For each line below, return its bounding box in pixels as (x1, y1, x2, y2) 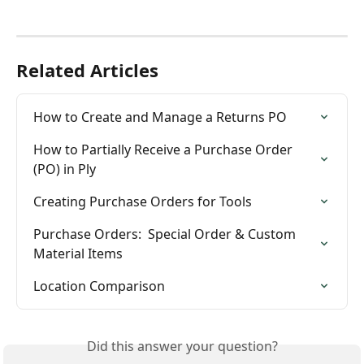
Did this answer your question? (86, 336, 278, 355)
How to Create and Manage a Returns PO (33, 107, 287, 126)
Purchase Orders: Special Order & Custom (33, 224, 299, 243)
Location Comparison (33, 276, 165, 295)
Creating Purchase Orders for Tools (33, 192, 252, 210)
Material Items (33, 244, 123, 262)
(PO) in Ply (33, 159, 96, 178)
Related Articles (16, 57, 158, 82)
